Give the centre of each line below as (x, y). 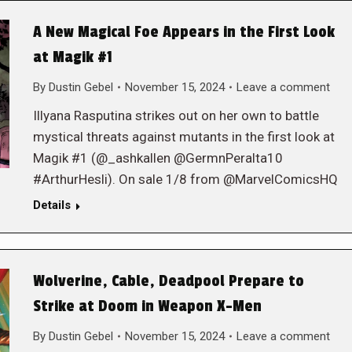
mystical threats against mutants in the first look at (183, 136)
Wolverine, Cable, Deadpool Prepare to (168, 281)
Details (51, 205)
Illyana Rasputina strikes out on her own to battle (176, 115)
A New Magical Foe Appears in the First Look (183, 32)
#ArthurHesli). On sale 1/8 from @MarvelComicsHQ (185, 179)
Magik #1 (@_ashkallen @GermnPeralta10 (158, 158)
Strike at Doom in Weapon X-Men (147, 306)
